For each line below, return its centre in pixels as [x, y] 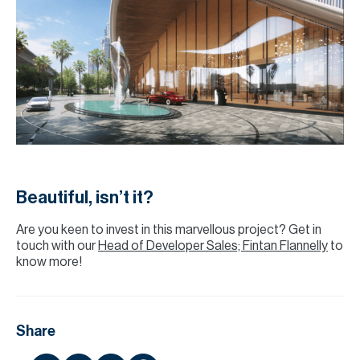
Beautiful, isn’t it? [85, 198]
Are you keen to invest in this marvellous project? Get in [169, 230]
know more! [49, 262]
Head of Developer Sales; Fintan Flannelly [213, 246]
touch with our [57, 246]
